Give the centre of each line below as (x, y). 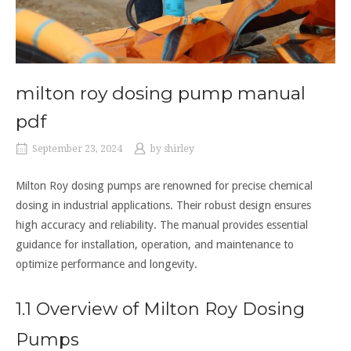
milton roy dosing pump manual (161, 94)
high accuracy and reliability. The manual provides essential (162, 225)
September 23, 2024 (77, 149)
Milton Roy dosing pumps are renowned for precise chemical (164, 186)
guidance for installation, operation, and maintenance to (155, 245)
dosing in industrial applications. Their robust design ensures (163, 206)
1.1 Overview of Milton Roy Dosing (160, 309)
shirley (179, 149)
